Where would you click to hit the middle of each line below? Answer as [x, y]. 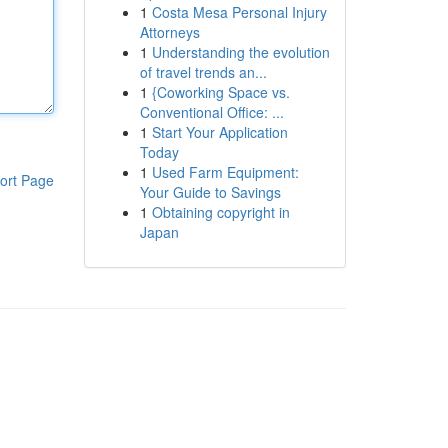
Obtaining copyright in [220, 212]
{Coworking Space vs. [220, 92]
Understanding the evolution [240, 52]
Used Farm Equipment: [225, 172]
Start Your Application [219, 132]
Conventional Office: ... [211, 112]
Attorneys [169, 32]
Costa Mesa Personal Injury [239, 12]
